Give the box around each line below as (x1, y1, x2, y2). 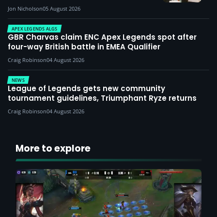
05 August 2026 (43, 5, 80, 12)
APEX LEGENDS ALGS (12, 25, 58, 32)
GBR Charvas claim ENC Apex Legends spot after (8, 32, 197, 42)
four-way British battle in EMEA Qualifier (8, 42, 160, 52)
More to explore (15, 142, 91, 155)
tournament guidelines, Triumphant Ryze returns (8, 93, 197, 103)
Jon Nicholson (8, 5, 43, 12)
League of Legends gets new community (8, 83, 165, 93)
